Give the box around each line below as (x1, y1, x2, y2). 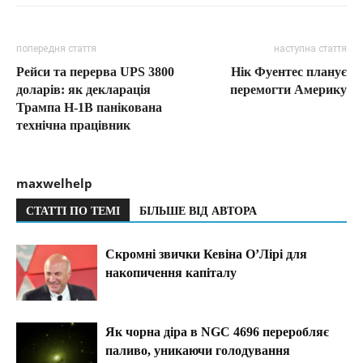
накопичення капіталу (105, 265, 237, 280)
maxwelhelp (16, 174, 92, 191)
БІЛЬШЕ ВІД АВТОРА (139, 204, 257, 217)
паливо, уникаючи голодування (105, 343, 290, 357)
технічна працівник (16, 117, 130, 132)
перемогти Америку (230, 82, 347, 96)
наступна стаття (274, 42, 347, 54)
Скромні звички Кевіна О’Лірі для (105, 246, 307, 261)
